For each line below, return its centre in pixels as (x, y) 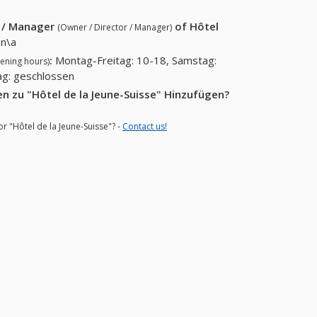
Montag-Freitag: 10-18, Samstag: (136, 60)
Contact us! (145, 126)
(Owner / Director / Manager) (115, 28)
